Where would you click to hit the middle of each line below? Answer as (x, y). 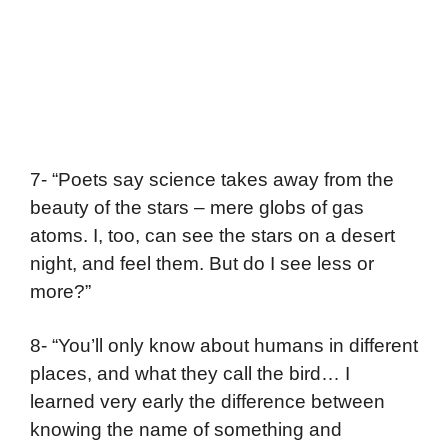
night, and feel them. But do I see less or (202, 264)
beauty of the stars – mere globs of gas (197, 208)
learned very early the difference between (207, 401)
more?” (60, 292)
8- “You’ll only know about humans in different (224, 345)
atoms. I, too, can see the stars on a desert (212, 236)
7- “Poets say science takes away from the (212, 180)
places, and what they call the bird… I (190, 373)
